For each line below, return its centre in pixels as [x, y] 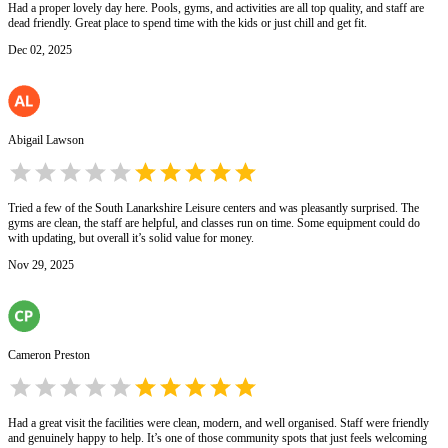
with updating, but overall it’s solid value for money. [131, 238]
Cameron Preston [49, 355]
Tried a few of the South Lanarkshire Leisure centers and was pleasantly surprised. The [213, 208]
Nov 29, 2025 [41, 265]
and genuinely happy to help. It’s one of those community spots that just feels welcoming [217, 438]
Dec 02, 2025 [40, 50]
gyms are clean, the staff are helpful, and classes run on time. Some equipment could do [214, 223]
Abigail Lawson [46, 140]
